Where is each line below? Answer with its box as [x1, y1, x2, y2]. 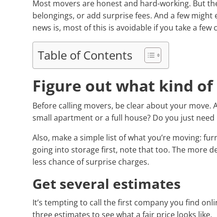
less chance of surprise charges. [32, 156, 150, 168]
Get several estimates [32, 174, 181, 193]
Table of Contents [38, 47, 133, 63]
